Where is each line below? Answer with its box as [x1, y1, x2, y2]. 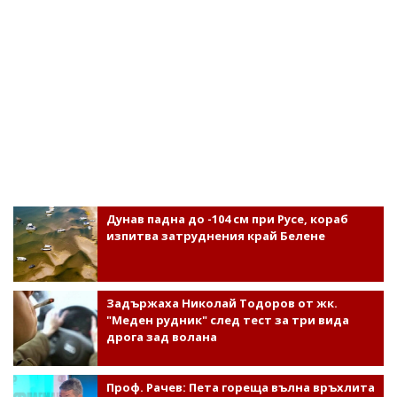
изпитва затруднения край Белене [105, 228, 325, 245]
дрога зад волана [105, 329, 217, 346]
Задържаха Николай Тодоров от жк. [105, 295, 338, 312]
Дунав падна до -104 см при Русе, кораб [105, 211, 348, 228]
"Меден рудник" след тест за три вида [105, 312, 349, 329]
